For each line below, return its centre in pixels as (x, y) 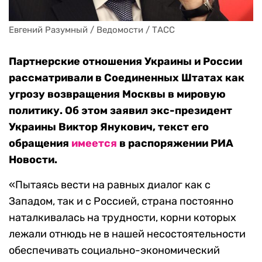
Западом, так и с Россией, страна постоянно (121, 201)
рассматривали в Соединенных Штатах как (127, 78)
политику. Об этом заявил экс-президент (120, 111)
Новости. (33, 160)
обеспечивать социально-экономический (114, 251)
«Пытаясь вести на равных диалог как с (110, 185)
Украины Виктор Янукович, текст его (109, 127)
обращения (40, 144)
